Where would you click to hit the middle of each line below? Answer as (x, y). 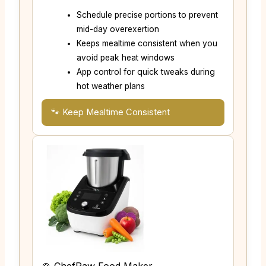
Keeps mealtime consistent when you (147, 44)
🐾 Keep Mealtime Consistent (110, 113)
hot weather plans (111, 86)
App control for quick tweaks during (146, 72)
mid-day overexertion (118, 29)
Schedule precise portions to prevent (148, 15)
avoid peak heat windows (126, 58)
